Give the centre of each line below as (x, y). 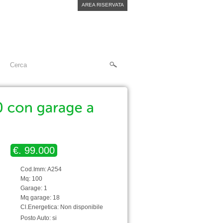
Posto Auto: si (39, 218)
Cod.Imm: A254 (41, 169)
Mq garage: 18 (40, 198)
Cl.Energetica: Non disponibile (62, 207)
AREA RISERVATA (103, 5)
